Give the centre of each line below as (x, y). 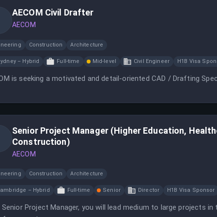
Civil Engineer (152, 61)
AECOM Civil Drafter (53, 12)
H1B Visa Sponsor (191, 190)
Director (149, 190)
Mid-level (104, 61)
